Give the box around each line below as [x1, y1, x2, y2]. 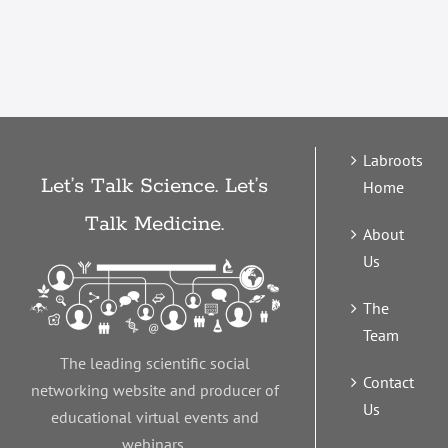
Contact [362, 372, 414, 392]
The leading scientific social [59, 352, 250, 373]
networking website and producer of [30, 379, 279, 400]
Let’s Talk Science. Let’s [41, 173, 269, 199]
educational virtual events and [50, 406, 259, 427]
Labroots [362, 150, 423, 170]
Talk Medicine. [85, 211, 225, 237]
